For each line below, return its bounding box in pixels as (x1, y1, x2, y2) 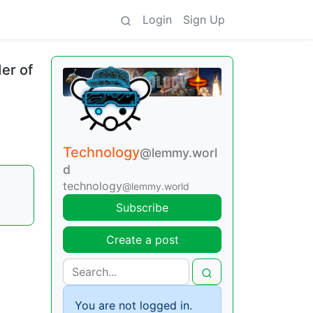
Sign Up (183, 13, 225, 27)
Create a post (105, 233, 179, 247)
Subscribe (116, 201, 168, 215)
